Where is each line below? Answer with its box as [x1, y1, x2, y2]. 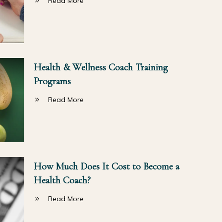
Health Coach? [33, 174, 91, 186]
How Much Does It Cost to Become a [33, 160, 179, 172]
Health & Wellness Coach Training [33, 61, 168, 73]
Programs [33, 75, 71, 87]
